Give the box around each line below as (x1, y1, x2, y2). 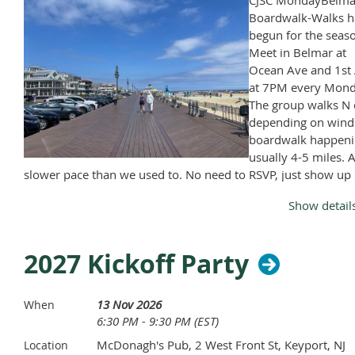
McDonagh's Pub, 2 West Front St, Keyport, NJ (97, 337, 345, 353)
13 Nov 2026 (97, 296, 162, 313)
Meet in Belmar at (248, 44, 346, 61)
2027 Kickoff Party (24, 246, 249, 282)
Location (24, 338, 68, 353)
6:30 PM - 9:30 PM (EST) (97, 313, 219, 330)
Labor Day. (24, 201, 82, 218)
